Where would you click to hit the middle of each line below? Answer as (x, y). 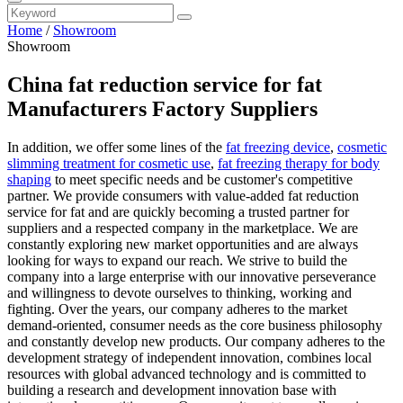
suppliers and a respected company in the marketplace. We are (183, 228)
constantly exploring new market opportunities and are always (183, 244)
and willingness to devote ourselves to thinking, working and (179, 292)
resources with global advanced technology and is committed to (187, 373)
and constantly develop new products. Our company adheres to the (196, 341)
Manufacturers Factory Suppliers (162, 108)
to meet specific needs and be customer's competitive (202, 179)
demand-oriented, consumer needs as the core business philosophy (195, 325)
